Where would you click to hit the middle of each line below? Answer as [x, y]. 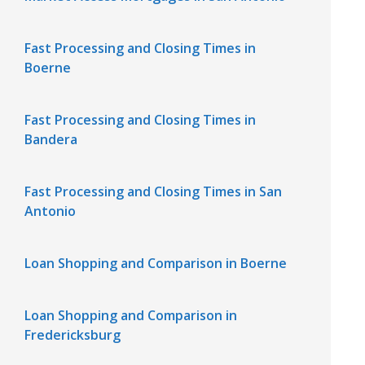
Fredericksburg [73, 335]
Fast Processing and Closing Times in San [154, 191]
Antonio [51, 211]
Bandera [51, 139]
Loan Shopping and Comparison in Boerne [156, 263]
